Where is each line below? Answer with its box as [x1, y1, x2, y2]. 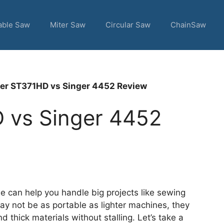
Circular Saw [105, 20, 150, 29]
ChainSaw [170, 20, 206, 29]
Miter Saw [50, 20, 85, 29]
